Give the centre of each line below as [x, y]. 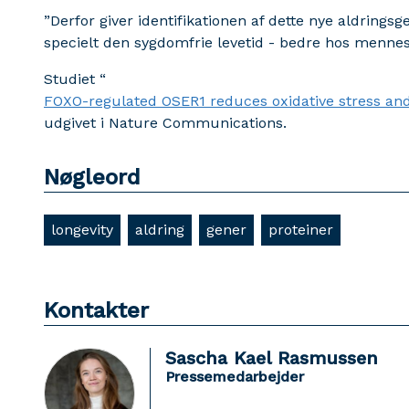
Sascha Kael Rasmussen [272, 358]
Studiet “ [75, 79]
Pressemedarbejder [235, 377]
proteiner [301, 230]
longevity [82, 230]
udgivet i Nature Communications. [165, 123]
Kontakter [96, 311]
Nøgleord [92, 178]
